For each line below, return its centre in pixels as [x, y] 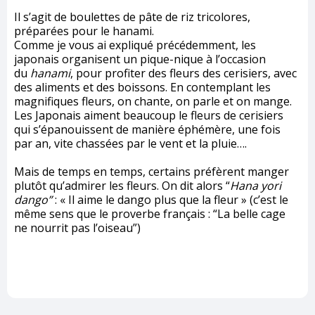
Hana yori [256, 186]
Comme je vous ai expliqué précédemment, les [135, 45]
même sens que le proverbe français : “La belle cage [150, 214]
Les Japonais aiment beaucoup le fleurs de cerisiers [149, 116]
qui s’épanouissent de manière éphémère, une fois [147, 130]
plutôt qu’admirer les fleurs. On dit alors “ [122, 186]
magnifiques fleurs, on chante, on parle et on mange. [153, 102]
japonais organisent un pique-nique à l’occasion [140, 59]
